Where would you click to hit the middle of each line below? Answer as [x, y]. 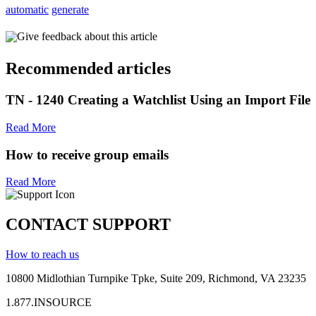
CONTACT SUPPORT [88, 225]
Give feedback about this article [87, 37]
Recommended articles [88, 69]
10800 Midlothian [47, 279]
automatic [27, 10]
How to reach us [42, 255]
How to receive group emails [87, 154]
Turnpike [108, 279]
